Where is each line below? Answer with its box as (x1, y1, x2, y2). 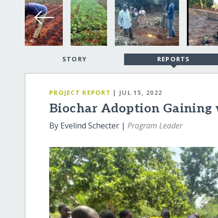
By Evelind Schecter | (49, 120, 128, 131)
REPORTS (157, 54, 190, 64)
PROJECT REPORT (49, 88, 111, 97)
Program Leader (127, 120, 183, 131)
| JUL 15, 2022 (112, 88, 163, 97)
